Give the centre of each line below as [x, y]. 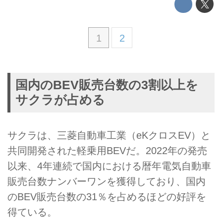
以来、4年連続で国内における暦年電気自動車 [109, 166]
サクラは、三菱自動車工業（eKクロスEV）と [109, 136]
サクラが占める [60, 100]
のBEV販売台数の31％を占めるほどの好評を [107, 197]
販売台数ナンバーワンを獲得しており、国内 [107, 182]
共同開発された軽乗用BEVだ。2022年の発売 [107, 151]
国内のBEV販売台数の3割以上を [107, 85]
